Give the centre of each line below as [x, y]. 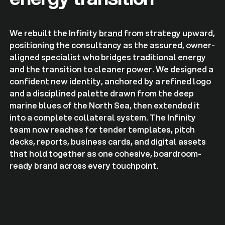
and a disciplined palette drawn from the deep [101, 93]
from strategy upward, [168, 33]
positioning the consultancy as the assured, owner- [112, 45]
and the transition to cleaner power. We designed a [111, 69]
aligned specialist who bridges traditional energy [107, 57]
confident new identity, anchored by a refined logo [110, 81]
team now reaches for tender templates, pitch [102, 129]
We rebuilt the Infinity [54, 33]
